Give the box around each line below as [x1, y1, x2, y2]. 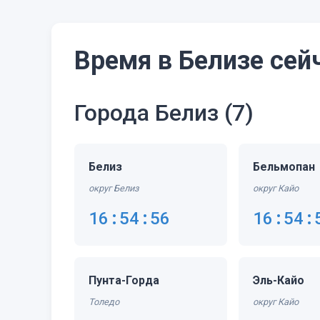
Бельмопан [253, 160, 316, 174]
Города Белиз [74, 99, 224, 126]
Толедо [89, 296, 119, 307]
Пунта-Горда [89, 274, 159, 287]
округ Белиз [89, 183, 139, 194]
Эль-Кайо [253, 274, 305, 287]
